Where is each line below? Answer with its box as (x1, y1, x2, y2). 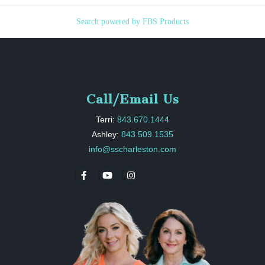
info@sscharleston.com (89, 144, 176, 154)
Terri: (96, 115, 117, 125)
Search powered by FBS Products (76, 17, 189, 26)
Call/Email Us (86, 92, 179, 107)
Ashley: (92, 130, 121, 140)
